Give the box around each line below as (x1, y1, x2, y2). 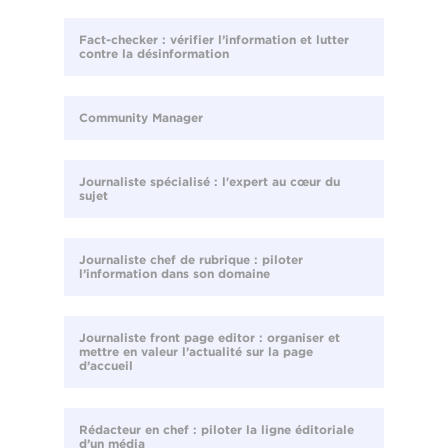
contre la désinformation (79, 46, 229, 62)
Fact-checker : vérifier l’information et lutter (79, 32, 349, 48)
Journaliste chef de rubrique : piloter (79, 252, 303, 268)
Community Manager (79, 110, 203, 126)
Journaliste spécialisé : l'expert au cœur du (79, 174, 340, 190)
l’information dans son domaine (79, 266, 270, 282)
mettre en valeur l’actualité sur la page (79, 344, 313, 360)
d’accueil (79, 358, 133, 374)
